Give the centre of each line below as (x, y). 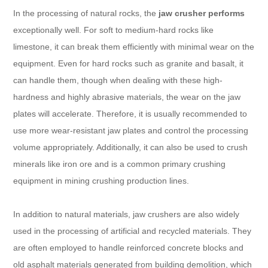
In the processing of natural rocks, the (86, 13)
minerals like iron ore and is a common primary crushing (120, 164)
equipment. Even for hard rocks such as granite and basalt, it (129, 63)
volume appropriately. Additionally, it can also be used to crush (131, 147)
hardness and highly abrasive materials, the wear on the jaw (127, 97)
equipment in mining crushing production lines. (101, 180)
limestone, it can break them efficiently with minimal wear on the (134, 46)
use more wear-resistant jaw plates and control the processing (131, 130)
